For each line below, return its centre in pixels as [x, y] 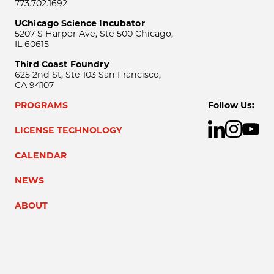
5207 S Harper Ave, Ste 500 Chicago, [94, 34]
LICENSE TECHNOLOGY [68, 131]
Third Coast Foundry [62, 65]
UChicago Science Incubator [80, 24]
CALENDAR [41, 156]
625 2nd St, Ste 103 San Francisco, [88, 75]
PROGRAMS [41, 106]
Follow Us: [231, 106]
